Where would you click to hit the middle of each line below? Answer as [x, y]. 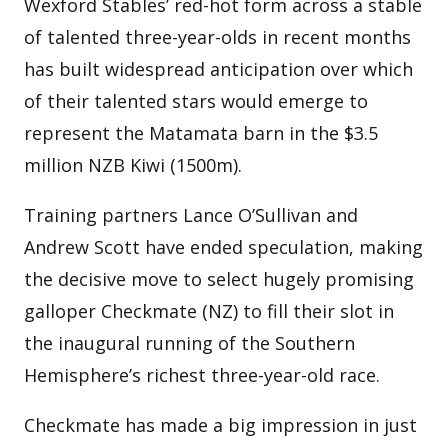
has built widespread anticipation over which [218, 69]
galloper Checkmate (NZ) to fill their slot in [209, 311]
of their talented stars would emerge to [196, 101]
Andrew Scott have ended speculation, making [223, 247]
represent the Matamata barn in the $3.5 [201, 133]
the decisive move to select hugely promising [219, 279]
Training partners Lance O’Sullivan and [191, 215]
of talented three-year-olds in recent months [217, 37]
